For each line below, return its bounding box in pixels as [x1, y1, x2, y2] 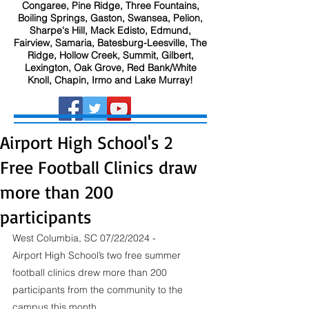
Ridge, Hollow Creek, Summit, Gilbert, [27, 49, 194, 61]
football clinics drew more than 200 [12, 266, 170, 279]
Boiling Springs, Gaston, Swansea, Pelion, [18, 12, 203, 24]
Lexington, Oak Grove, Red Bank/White [24, 61, 197, 74]
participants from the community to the [12, 283, 186, 296]
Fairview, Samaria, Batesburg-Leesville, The [14, 37, 207, 49]
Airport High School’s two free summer [12, 249, 183, 261]
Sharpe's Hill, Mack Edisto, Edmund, [30, 24, 191, 37]
